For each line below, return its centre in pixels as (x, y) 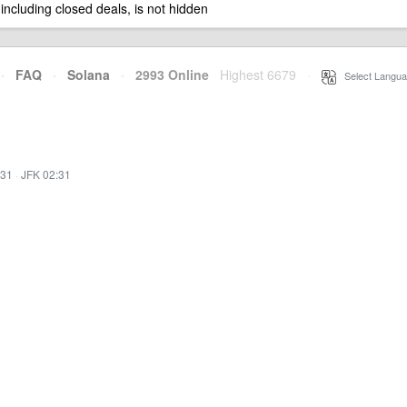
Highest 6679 (258, 74)
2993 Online (167, 74)
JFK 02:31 (46, 174)
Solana (89, 74)
